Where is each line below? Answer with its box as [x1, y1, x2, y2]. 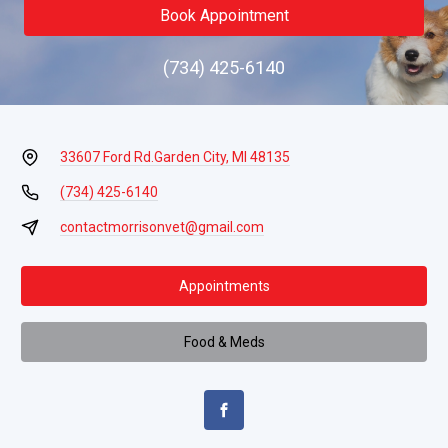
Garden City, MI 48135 [153, 149, 290, 165]
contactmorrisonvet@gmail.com [59, 219, 264, 235]
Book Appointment [159, 6, 289, 25]
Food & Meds [183, 333, 265, 350]
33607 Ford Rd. [59, 149, 154, 165]
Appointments [178, 277, 270, 294]
